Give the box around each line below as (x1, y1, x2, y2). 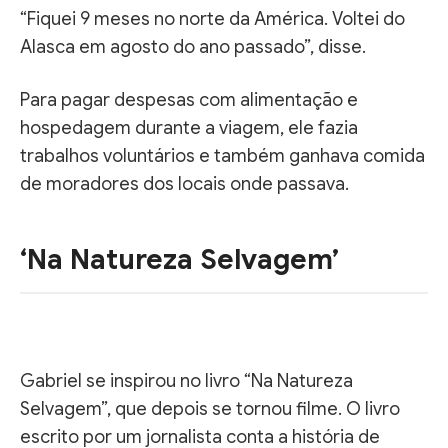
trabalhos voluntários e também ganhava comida (20, 144, 425, 167)
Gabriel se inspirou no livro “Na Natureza (20, 369, 353, 392)
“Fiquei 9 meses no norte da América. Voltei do (20, 7, 405, 30)
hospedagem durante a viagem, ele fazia (20, 116, 358, 139)
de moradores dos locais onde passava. (20, 172, 349, 195)
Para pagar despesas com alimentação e (20, 88, 358, 111)
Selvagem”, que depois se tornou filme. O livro (20, 397, 400, 420)
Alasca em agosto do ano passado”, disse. (20, 35, 366, 58)
